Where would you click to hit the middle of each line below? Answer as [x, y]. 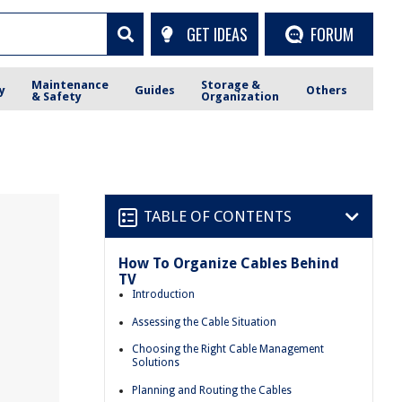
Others [326, 90]
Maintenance [70, 84]
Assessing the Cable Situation [204, 322]
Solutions [156, 363]
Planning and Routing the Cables [212, 390]
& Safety [57, 96]
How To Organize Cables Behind [229, 263]
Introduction [163, 294]
